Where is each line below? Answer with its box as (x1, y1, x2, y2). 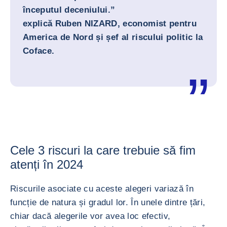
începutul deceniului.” (23, 5, 118, 15)
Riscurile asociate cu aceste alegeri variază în (10, 184, 194, 194)
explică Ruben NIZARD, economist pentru (23, 19, 197, 28)
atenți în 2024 (10, 158, 83, 171)
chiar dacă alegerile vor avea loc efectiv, (10, 211, 171, 221)
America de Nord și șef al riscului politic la (23, 32, 203, 42)
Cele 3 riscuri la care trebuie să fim (10, 143, 196, 157)
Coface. (23, 46, 55, 56)
